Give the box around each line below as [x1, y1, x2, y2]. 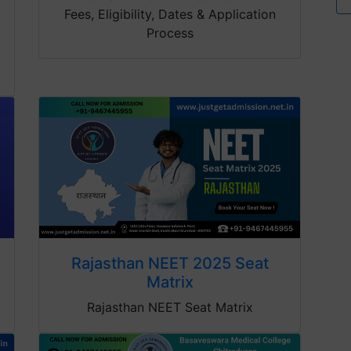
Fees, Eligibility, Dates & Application [63, 6, 276, 23]
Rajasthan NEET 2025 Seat [71, 254, 269, 273]
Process [146, 25, 194, 42]
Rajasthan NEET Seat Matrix [86, 299, 253, 316]
